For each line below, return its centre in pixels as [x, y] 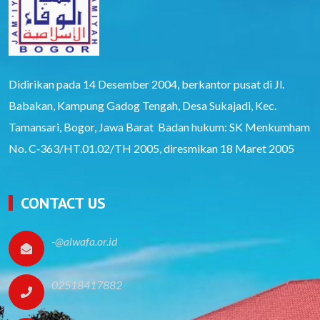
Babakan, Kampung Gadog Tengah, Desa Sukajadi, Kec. [142, 105]
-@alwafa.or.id [84, 241]
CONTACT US [63, 202]
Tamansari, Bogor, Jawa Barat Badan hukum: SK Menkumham [159, 126]
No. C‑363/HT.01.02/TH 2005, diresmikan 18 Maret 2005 [151, 148]
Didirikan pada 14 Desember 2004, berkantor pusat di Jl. [146, 84]
